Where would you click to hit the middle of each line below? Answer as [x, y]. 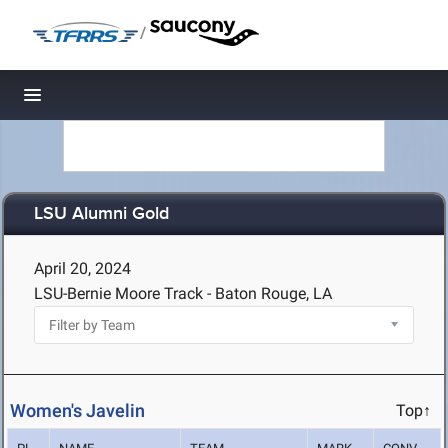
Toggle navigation [100, 100]
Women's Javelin [77, 411]
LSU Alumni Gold [101, 214]
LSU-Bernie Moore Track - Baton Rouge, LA [183, 293]
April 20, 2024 [82, 268]
